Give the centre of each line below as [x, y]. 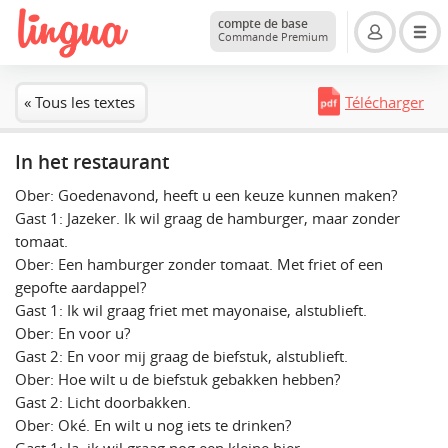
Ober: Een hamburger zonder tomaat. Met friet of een [199, 264]
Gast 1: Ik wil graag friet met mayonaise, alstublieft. [191, 310]
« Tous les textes [79, 102]
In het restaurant [92, 162]
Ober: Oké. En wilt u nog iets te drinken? [153, 425]
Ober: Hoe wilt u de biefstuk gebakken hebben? [177, 379]
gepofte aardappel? [80, 287]
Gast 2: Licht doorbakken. [103, 402]
